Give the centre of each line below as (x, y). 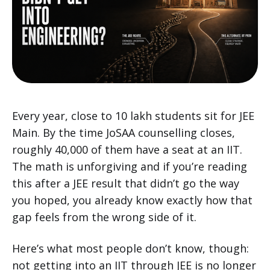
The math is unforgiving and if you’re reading (130, 166)
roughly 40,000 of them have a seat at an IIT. (127, 149)
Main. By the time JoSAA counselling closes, (124, 132)
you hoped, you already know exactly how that (132, 200)
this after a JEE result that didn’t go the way (126, 183)
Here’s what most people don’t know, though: (130, 248)
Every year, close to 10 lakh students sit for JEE (133, 115)
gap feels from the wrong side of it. (104, 217)
